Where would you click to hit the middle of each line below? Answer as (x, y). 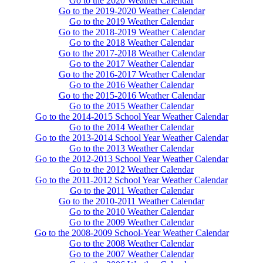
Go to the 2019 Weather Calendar (131, 21)
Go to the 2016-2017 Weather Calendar (131, 74)
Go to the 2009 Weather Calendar (131, 222)
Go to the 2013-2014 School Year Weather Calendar (131, 138)
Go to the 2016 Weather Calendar (131, 85)
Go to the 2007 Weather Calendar (131, 254)
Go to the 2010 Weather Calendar (131, 212)
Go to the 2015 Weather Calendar (131, 106)
